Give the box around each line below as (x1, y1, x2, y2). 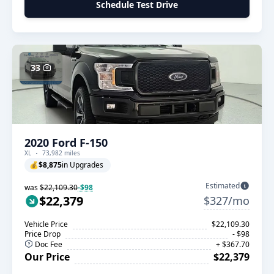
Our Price (24, 250, 70, 264)
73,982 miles (42, 149, 80, 157)
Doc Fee (33, 239, 62, 250)
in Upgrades (62, 160, 103, 170)
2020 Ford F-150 (24, 135, 108, 150)
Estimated (206, 180, 240, 191)
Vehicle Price (24, 219, 68, 229)
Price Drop (24, 229, 61, 239)
